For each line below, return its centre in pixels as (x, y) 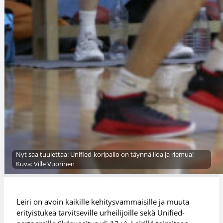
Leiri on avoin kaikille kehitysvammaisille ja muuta (103, 201)
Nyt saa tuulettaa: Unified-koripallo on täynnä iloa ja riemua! (105, 155)
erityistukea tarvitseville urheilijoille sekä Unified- (101, 212)
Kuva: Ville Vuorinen (45, 164)
